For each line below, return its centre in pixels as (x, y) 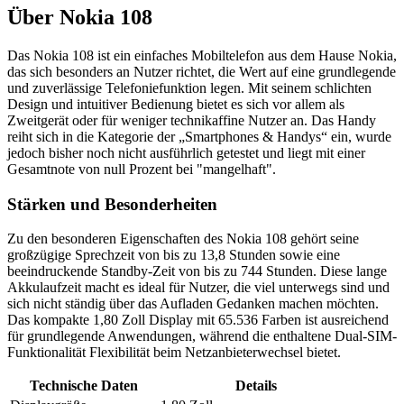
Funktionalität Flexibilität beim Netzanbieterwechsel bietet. (174, 353)
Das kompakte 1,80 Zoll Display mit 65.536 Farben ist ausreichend (198, 320)
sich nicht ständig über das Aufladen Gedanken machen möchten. (193, 304)
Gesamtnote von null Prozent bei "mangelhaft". (142, 169)
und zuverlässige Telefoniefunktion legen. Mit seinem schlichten (189, 87)
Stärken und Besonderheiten (112, 204)
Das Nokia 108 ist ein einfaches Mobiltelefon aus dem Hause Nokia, (202, 55)
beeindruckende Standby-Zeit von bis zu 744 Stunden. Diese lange (197, 271)
